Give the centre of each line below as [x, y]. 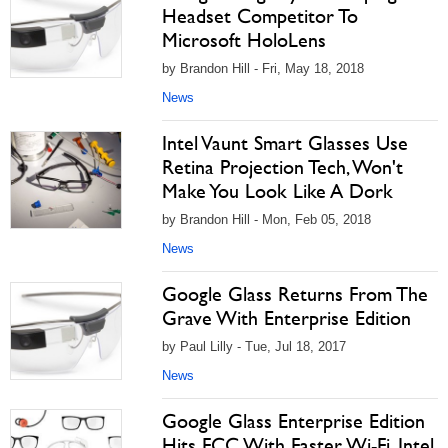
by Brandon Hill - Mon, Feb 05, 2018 [266, 219]
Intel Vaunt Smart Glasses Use [285, 143]
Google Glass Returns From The [295, 294]
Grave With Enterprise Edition [286, 318]
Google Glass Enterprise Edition [293, 421]
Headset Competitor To [260, 16]
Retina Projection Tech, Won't [282, 167]
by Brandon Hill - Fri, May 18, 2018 [263, 68]
